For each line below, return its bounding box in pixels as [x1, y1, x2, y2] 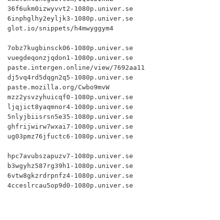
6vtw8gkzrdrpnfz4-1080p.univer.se [7, 172, 133, 179]
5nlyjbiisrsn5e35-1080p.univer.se [7, 113, 133, 120]
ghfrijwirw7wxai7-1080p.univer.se [7, 123, 133, 130]
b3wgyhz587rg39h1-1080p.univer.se [7, 162, 133, 169]
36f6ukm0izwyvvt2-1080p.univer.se [7, 5, 133, 12]
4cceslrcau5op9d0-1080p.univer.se [7, 182, 133, 189]
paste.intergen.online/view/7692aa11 [7, 64, 145, 71]
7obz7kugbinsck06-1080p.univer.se [7, 44, 133, 52]
